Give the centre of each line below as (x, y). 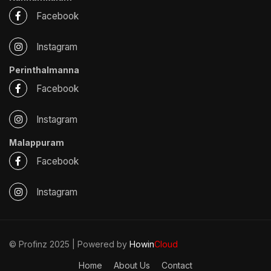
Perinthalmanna (44, 70)
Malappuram (37, 142)
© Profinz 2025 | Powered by (69, 244)
